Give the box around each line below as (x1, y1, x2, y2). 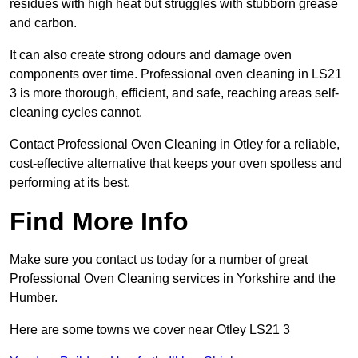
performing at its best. (10, 176, 130, 190)
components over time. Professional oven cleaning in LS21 (10, 67, 342, 82)
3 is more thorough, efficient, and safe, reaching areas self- (10, 86, 339, 101)
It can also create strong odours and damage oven (10, 48, 292, 62)
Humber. (10, 291, 58, 305)
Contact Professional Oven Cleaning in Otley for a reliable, (10, 137, 340, 152)
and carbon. (10, 16, 77, 30)
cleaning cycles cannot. (10, 105, 142, 120)
